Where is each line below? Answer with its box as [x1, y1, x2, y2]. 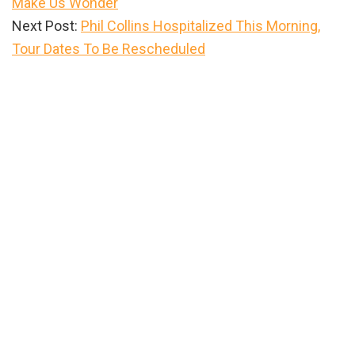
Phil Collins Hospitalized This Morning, [81, 17, 320, 34]
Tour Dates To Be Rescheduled [12, 40, 205, 57]
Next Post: [12, 17, 81, 34]
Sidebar [11, 88, 94, 118]
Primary [11, 63, 93, 93]
